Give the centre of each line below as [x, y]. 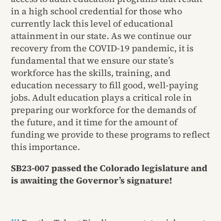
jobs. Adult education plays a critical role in [102, 98]
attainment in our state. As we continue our [101, 36]
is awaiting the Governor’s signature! [92, 181]
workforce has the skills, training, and [91, 73]
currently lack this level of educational [92, 24]
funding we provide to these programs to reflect [110, 135]
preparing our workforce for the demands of [104, 110]
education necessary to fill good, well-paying [105, 85]
